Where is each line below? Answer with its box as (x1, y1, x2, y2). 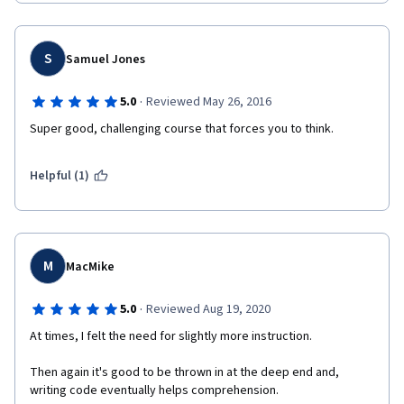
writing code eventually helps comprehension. (30, 381, 281, 399)
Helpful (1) (30, 167, 90, 185)
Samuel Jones (66, 50, 145, 69)
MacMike (66, 258, 115, 276)
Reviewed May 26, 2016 (145, 93, 271, 111)
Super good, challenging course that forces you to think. (30, 120, 334, 138)
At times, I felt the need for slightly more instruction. (30, 327, 315, 345)
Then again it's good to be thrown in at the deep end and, (30, 363, 339, 381)
